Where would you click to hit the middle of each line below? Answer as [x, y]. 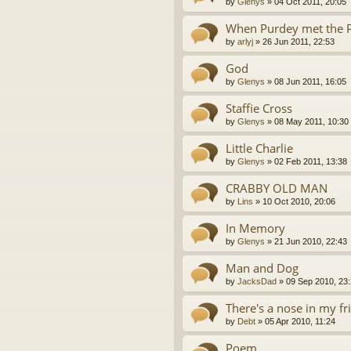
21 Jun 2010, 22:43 [311, 242]
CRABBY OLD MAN [277, 188]
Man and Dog [262, 268]
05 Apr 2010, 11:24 [300, 322]
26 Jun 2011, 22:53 [299, 42]
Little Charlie [259, 148]
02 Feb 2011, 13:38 [311, 162]
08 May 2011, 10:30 [311, 122]
